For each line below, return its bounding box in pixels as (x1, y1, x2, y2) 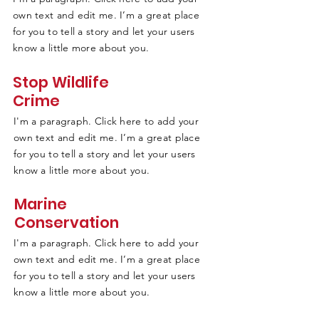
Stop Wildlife (13, 72, 109, 93)
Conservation (14, 212, 119, 233)
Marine (14, 194, 67, 214)
